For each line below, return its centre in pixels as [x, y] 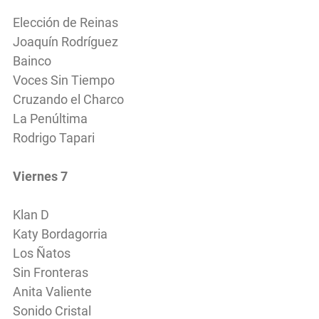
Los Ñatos [42, 253]
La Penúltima [50, 118]
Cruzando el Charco [68, 99]
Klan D [31, 214]
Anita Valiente [52, 291]
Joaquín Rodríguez [66, 41]
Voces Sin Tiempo [64, 80]
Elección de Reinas [66, 22]
